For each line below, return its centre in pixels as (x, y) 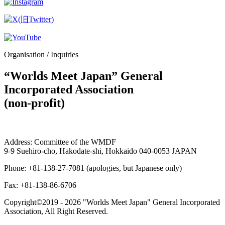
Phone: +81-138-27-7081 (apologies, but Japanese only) (93, 168)
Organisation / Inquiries (41, 54)
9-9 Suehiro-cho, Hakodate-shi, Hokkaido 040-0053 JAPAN (100, 151)
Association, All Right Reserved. (56, 211)
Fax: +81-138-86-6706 (40, 185)
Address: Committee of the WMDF (60, 142)
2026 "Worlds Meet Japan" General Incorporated (142, 202)
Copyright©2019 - (34, 202)
